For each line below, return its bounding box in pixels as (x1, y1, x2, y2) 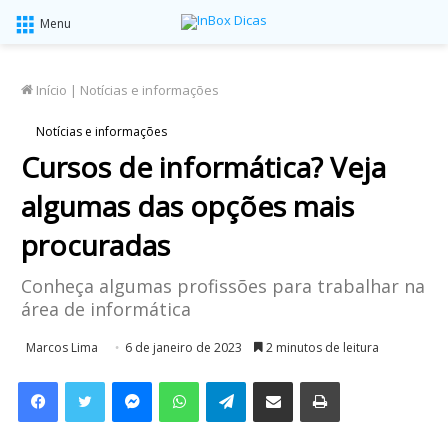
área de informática (21, 297, 191, 321)
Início (33, 81, 67, 99)
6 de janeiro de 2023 (125, 339, 242, 356)
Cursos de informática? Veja (21, 148, 386, 186)
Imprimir (339, 372, 388, 390)
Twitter (104, 372, 145, 390)
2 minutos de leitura (263, 339, 379, 356)
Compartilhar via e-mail (292, 372, 317, 390)
